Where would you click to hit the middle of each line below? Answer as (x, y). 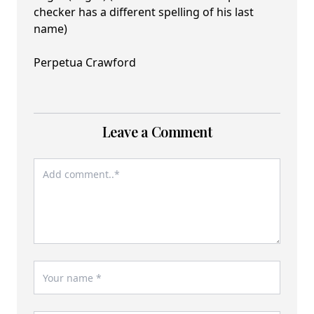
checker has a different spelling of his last (144, 12)
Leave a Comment (157, 132)
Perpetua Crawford (85, 63)
